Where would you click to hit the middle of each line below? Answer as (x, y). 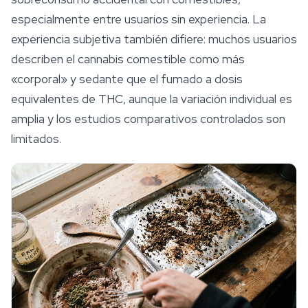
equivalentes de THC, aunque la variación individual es (152, 99)
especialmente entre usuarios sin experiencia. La (139, 20)
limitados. (36, 139)
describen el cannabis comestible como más (128, 59)
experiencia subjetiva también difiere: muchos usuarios (154, 40)
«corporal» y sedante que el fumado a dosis (127, 79)
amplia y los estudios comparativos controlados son (148, 119)
